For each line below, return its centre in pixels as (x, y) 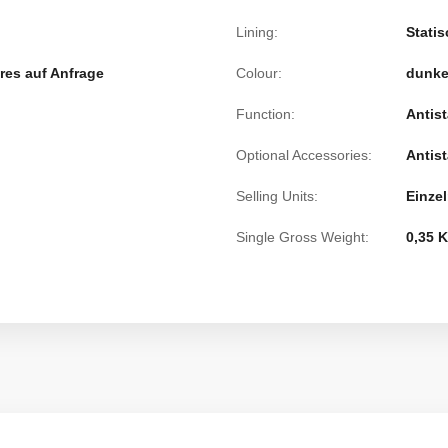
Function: (265, 114)
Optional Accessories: (304, 155)
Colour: (259, 73)
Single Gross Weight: (302, 237)
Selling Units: (277, 196)
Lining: (257, 32)
